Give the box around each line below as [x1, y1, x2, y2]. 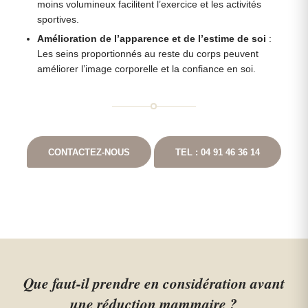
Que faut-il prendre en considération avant [23, 273, 285, 294]
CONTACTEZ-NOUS [47, 147, 130, 157]
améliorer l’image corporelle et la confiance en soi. [37, 64, 256, 74]
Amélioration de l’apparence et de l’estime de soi [37, 34, 267, 44]
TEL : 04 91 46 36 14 [175, 147, 260, 157]
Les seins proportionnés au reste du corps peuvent [37, 49, 259, 59]
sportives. [37, 14, 80, 25]
